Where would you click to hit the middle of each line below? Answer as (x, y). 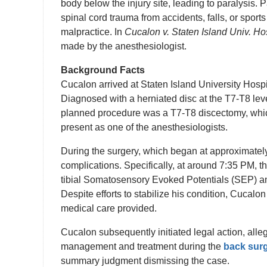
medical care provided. (109, 208)
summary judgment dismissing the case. (145, 260)
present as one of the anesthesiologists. (144, 127)
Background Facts (103, 70)
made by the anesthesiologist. (124, 46)
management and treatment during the (142, 246)
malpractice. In (93, 32)
